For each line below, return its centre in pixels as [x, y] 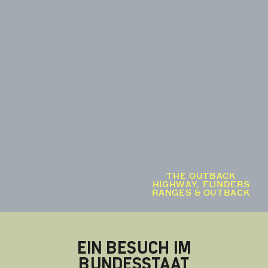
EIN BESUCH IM [134, 248]
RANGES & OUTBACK [201, 193]
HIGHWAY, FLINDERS [201, 185]
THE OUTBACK [201, 176]
